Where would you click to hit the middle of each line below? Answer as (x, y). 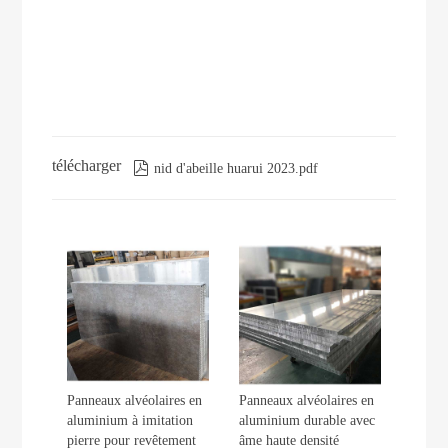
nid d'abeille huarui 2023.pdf (236, 168)
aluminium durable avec (307, 421)
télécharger (87, 165)
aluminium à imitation (130, 421)
